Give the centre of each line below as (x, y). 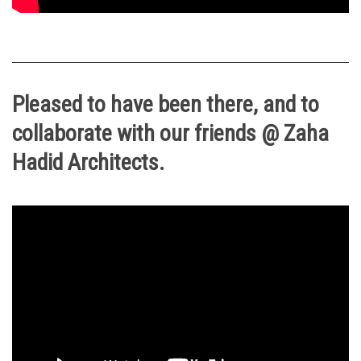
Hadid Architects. (88, 163)
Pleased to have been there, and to (166, 105)
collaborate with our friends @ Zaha (170, 134)
